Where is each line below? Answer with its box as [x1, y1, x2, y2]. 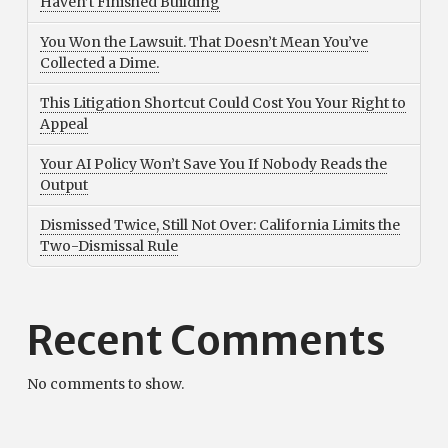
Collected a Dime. [39, 53, 159, 72]
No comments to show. [26, 375, 184, 394]
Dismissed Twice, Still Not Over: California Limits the [39, 216, 400, 235]
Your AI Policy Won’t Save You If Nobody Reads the [39, 155, 387, 174]
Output [39, 176, 88, 195]
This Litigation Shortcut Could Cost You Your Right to [39, 94, 406, 113]
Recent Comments [26, 316, 386, 367]
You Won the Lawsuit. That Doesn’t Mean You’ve [39, 32, 368, 51]
